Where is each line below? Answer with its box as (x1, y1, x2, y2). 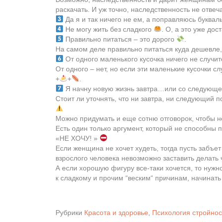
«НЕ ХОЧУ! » (55, 134, 100, 142)
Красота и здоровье (84, 209, 148, 217)
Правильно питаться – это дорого (63, 35, 176, 43)
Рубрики (55, 209, 84, 217)
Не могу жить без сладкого (63, 25, 154, 33)
